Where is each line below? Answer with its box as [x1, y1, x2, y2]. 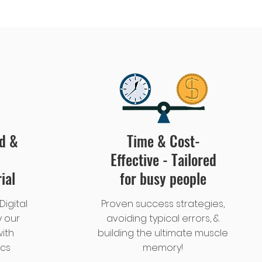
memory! [143, 241, 183, 254]
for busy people [120, 167, 206, 189]
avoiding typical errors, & [106, 212, 220, 225]
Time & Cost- [126, 130, 200, 151]
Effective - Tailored [110, 149, 216, 170]
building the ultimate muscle [98, 226, 228, 240]
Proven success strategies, [101, 197, 225, 211]
